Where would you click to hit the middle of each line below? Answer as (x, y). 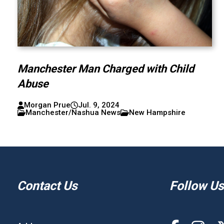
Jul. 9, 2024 (98, 105)
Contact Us (47, 186)
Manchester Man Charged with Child (105, 69)
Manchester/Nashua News (73, 112)
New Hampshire (157, 112)
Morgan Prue (47, 105)
